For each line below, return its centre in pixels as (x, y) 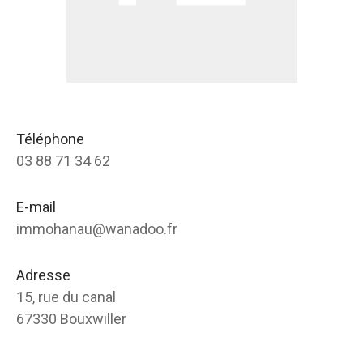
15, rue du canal (66, 297)
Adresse (43, 275)
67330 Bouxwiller (71, 319)
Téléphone (50, 139)
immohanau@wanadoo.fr (97, 229)
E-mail (36, 207)
